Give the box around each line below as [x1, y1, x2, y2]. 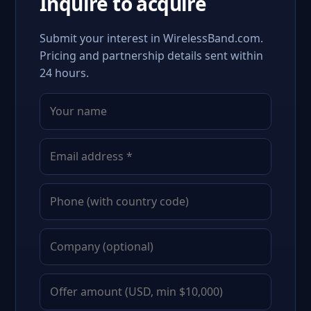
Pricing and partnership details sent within [40, 48, 263, 63]
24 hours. [40, 65, 89, 81]
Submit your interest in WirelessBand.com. [40, 31, 263, 46]
